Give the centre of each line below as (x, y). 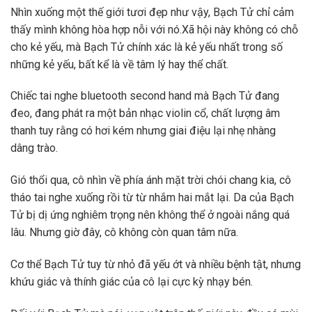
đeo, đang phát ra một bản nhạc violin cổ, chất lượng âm (145, 114)
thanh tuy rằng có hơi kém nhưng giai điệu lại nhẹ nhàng (143, 131)
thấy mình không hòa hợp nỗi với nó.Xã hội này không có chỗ (154, 29)
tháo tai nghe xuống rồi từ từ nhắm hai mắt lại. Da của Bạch (152, 198)
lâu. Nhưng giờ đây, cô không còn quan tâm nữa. (124, 233)
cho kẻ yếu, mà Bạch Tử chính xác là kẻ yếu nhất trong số (147, 47)
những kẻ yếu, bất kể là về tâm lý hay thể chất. (119, 64)
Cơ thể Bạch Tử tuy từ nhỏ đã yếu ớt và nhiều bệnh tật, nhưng (156, 264)
